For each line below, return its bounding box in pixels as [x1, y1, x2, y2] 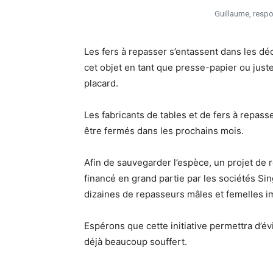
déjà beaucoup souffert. [84, 236, 187, 248]
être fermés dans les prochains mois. [84, 125, 244, 137]
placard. [84, 77, 118, 90]
